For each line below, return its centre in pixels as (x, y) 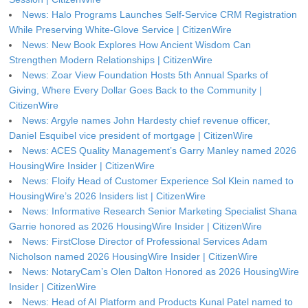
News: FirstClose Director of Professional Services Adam (145, 241)
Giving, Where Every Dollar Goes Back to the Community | (135, 90)
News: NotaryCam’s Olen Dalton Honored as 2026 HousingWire (161, 271)
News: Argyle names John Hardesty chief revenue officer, (146, 120)
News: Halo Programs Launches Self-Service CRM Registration (159, 14)
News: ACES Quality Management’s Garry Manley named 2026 (159, 150)
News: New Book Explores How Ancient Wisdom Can (136, 44)
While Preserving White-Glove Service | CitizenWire (120, 29)
